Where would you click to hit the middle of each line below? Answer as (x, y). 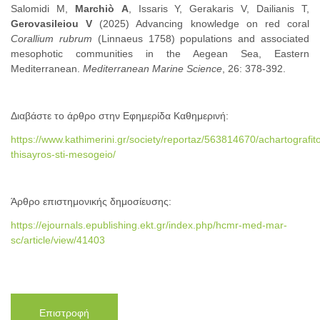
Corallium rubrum (51, 39)
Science (204, 69)
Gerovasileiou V (55, 24)
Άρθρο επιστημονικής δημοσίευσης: (91, 202)
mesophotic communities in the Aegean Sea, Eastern (160, 54)
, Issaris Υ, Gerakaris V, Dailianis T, (219, 9)
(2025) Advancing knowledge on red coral (205, 24)
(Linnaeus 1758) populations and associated (201, 39)
